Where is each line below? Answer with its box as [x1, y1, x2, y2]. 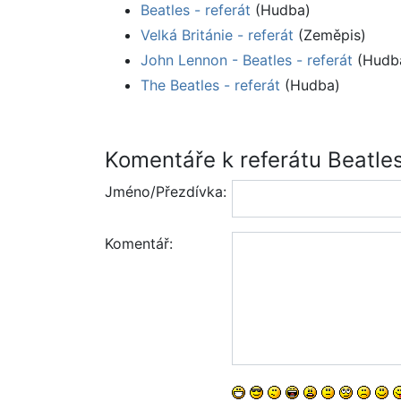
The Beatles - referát [141, 76, 280, 95]
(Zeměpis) [294, 26, 366, 45]
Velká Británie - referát [141, 26, 294, 45]
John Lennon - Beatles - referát [141, 51, 353, 70]
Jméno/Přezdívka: [105, 183, 226, 201]
